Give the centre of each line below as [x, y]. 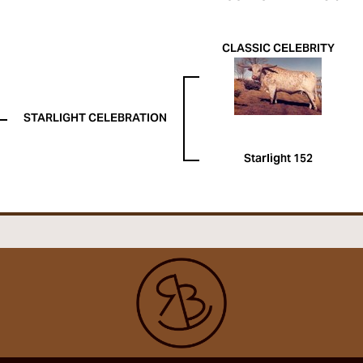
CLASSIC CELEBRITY [278, 49]
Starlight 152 [278, 160]
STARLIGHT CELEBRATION [95, 119]
